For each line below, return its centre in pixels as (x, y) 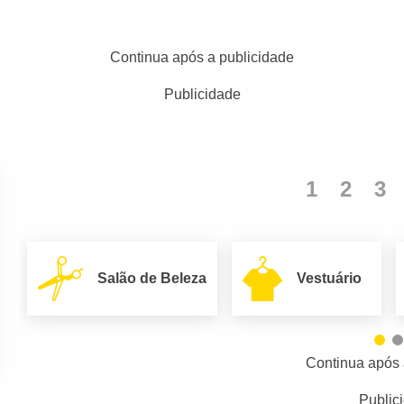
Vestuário (330, 278)
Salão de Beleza (152, 278)
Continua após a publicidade (202, 57)
